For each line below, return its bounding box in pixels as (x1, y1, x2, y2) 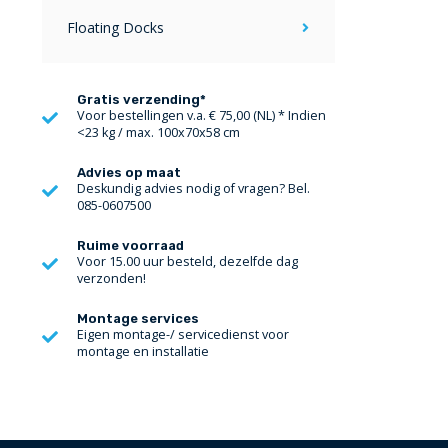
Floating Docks (67, 18, 164, 37)
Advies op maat (77, 165, 181, 180)
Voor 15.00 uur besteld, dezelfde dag (77, 253, 298, 270)
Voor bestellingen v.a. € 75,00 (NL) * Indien (77, 107, 326, 124)
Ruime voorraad (77, 238, 184, 253)
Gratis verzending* (77, 92, 206, 107)
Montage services (77, 311, 199, 326)
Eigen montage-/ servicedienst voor (77, 326, 289, 343)
